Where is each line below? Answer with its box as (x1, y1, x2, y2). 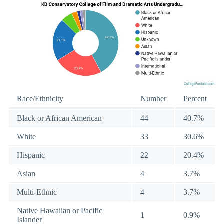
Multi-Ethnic (17, 187, 57, 196)
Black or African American (17, 113, 102, 122)
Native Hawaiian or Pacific (17, 206, 102, 215)
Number (140, 94, 166, 103)
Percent (183, 94, 207, 103)
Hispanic (17, 150, 45, 159)
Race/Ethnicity (17, 94, 63, 103)
